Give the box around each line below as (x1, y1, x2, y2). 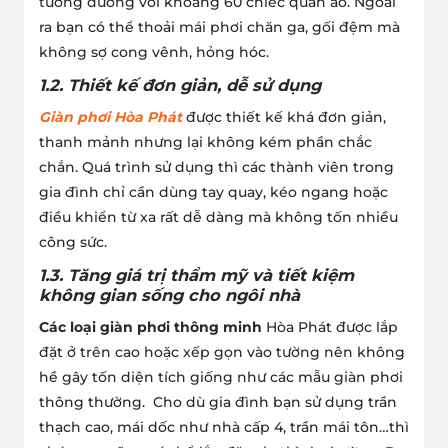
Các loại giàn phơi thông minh (39, 317, 266, 336)
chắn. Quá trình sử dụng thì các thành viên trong (39, 157, 394, 176)
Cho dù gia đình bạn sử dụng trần (153, 392, 397, 411)
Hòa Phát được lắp (266, 317, 398, 336)
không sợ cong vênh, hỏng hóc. (39, 42, 273, 61)
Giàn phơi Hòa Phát (39, 107, 182, 126)
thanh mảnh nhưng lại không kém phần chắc (39, 132, 372, 151)
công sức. (39, 232, 107, 251)
